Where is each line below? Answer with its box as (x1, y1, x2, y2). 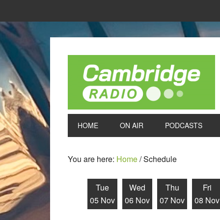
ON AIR (120, 120, 143, 130)
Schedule (141, 153, 177, 165)
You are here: (68, 153, 116, 165)
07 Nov (160, 194, 185, 206)
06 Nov (125, 194, 150, 206)
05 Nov (90, 194, 115, 206)
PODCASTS (165, 120, 202, 130)
